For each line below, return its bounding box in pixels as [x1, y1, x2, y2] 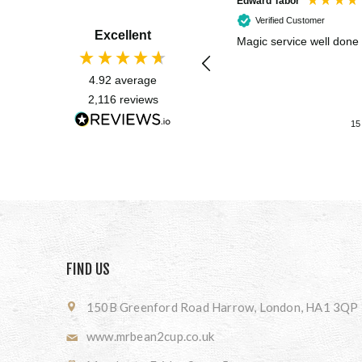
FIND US [66, 259, 111, 278]
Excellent [95, 28, 151, 43]
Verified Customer [255, 15, 325, 25]
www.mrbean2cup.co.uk [86, 328, 214, 343]
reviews [119, 93, 158, 107]
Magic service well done [310, 35, 359, 48]
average [115, 74, 157, 87]
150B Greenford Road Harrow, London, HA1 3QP [86, 299, 359, 314]
